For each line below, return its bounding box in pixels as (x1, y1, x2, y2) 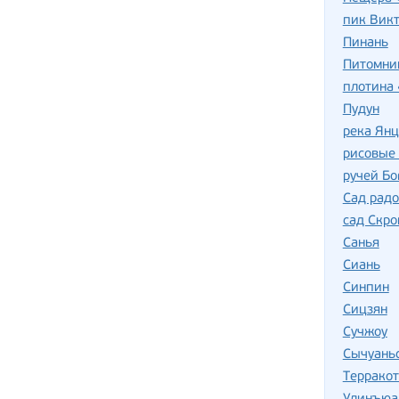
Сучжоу (342, 326, 387, 340)
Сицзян (342, 304, 387, 318)
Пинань (342, 37, 388, 51)
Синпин (342, 281, 389, 296)
